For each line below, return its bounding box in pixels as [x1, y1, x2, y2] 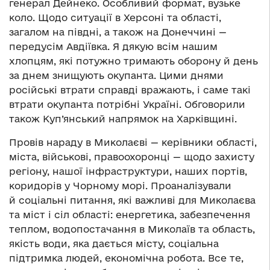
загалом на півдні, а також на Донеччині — [9, 27, 227, 38]
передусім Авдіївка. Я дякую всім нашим [9, 41, 218, 52]
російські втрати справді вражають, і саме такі [9, 84, 251, 96]
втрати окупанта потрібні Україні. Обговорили [9, 99, 245, 110]
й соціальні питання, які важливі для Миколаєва [9, 195, 256, 206]
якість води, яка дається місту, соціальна [9, 238, 219, 250]
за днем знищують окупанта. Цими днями [9, 70, 224, 81]
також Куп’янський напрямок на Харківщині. [9, 113, 237, 125]
